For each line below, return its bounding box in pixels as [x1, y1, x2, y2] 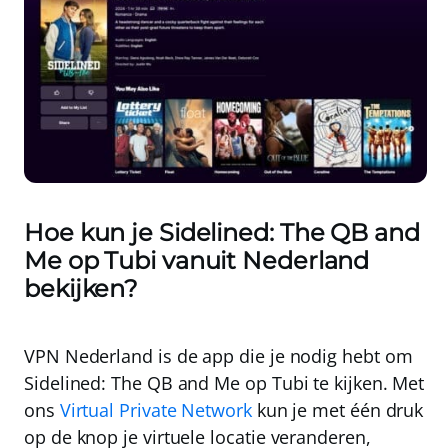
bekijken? [24, 274, 139, 304]
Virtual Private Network [59, 398, 252, 423]
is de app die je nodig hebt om [152, 344, 413, 369]
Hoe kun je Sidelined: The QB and [24, 218, 420, 248]
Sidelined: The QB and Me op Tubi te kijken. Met [24, 371, 425, 396]
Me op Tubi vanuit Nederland [24, 246, 370, 276]
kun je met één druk [251, 398, 424, 423]
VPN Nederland [24, 344, 153, 369]
